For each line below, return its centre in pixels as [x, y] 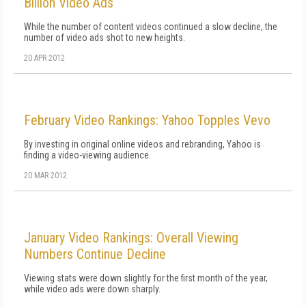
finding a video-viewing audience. [87, 155]
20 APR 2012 [44, 58]
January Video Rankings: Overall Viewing [131, 237]
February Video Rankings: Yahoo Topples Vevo [147, 120]
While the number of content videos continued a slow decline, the [151, 26]
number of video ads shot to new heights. [105, 37]
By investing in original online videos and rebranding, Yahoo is [142, 144]
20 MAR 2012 [45, 175]
